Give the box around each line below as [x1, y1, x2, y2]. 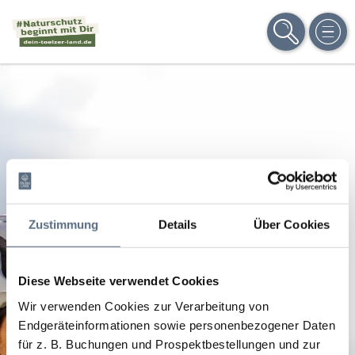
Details [158, 217, 197, 231]
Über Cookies [253, 217, 330, 231]
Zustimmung [28, 217, 99, 231]
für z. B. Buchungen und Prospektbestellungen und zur [18, 337, 320, 351]
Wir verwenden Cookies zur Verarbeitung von [18, 299, 269, 313]
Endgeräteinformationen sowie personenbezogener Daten [18, 318, 335, 332]
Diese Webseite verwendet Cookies [18, 273, 219, 288]
